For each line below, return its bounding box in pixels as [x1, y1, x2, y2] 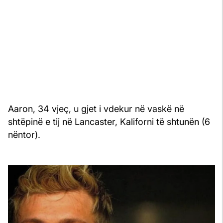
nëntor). [8, 129, 40, 140]
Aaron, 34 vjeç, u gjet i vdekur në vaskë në [8, 104, 184, 114]
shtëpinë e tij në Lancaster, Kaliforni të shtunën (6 [8, 116, 210, 127]
